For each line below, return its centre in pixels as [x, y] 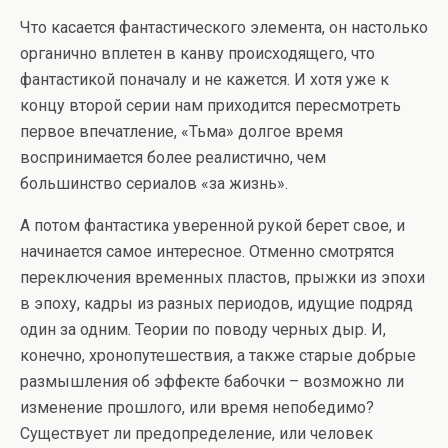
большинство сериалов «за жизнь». [154, 184]
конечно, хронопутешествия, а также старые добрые [218, 356]
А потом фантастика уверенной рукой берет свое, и [212, 226]
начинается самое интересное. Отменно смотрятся [207, 252]
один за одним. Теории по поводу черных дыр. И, [203, 330]
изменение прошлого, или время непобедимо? [197, 408]
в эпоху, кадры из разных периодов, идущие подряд [216, 304]
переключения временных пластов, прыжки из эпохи [222, 278]
